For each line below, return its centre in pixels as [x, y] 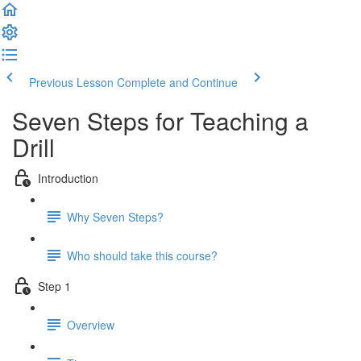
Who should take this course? [142, 255]
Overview [91, 324]
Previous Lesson [71, 82]
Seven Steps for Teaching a [160, 120]
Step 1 [54, 286]
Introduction [68, 178]
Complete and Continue [177, 82]
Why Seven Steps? [115, 216]
